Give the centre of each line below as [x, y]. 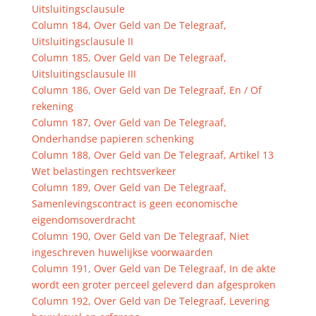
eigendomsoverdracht [83, 220]
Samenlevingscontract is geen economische [134, 203]
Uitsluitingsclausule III [84, 74]
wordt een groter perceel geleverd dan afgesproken [153, 285]
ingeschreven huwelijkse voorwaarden [122, 252]
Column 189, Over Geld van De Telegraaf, [129, 187]
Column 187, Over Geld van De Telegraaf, [129, 122]
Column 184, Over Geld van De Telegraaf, [129, 25]
